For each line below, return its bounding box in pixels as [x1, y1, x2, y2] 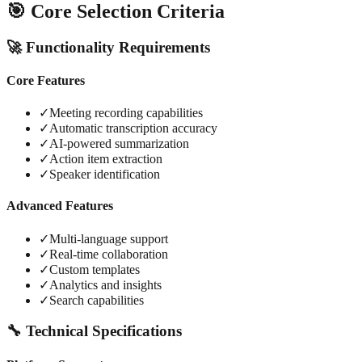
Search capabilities [49, 293, 144, 307]
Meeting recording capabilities [49, 106, 203, 120]
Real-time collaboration [49, 246, 168, 261]
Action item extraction [49, 152, 162, 166]
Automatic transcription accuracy [49, 121, 217, 136]
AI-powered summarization [49, 137, 189, 151]
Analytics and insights [49, 277, 162, 292]
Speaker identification [49, 167, 160, 182]
